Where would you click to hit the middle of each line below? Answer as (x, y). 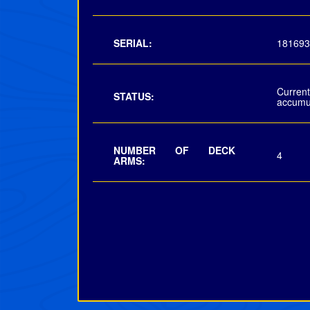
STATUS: (134, 96)
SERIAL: (133, 43)
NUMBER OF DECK (174, 150)
